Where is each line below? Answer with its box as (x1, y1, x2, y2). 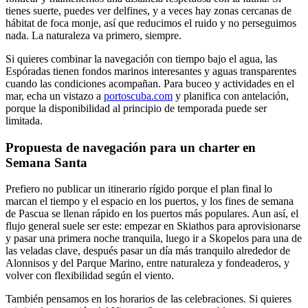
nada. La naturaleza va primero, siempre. (5, 30, 181, 41)
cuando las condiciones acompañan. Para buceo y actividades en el (5, 78, 294, 89)
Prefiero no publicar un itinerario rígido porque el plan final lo (5, 183, 272, 195)
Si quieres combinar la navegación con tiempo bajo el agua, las (5, 53, 277, 65)
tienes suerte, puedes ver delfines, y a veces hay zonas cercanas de (5, 5, 291, 16)
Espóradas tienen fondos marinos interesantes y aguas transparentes (5, 65, 296, 77)
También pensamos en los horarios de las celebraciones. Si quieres (5, 293, 291, 305)
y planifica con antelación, (173, 90, 289, 102)
